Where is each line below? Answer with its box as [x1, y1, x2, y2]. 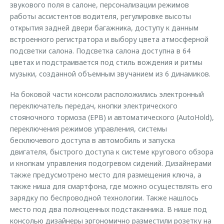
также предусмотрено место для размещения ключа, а [10, 170, 201, 179]
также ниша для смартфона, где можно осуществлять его [10, 181, 212, 191]
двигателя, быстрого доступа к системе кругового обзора [10, 147, 213, 156]
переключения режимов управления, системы [10, 124, 167, 133]
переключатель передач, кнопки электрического [10, 101, 177, 110]
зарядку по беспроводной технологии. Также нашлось [10, 193, 198, 202]
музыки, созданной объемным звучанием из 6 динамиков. [10, 69, 210, 78]
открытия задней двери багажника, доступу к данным [10, 23, 198, 32]
